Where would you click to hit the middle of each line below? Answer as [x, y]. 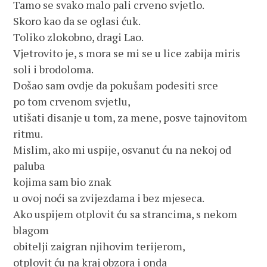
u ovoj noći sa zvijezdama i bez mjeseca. [109, 198]
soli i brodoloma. [54, 69]
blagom [31, 230]
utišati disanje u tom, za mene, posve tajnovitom [131, 117]
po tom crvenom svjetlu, [72, 101]
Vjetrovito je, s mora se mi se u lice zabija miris [127, 53]
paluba [29, 166]
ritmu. [28, 133]
